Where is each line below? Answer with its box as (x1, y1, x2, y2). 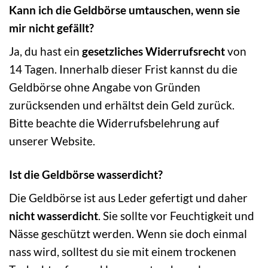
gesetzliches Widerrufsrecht (82, 44, 225, 59)
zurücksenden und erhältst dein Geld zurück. (9, 98, 234, 112)
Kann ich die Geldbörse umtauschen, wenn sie (9, 2, 240, 17)
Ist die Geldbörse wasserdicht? (9, 167, 163, 181)
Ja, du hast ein (9, 44, 82, 59)
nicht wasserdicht (9, 209, 98, 223)
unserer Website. (9, 134, 95, 148)
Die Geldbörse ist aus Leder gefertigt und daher (9, 191, 248, 205)
